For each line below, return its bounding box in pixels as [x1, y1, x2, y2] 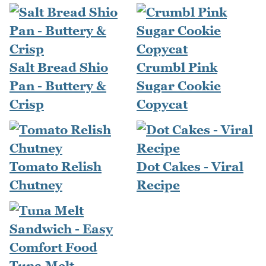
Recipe [137, 178, 180, 193]
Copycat [137, 97, 188, 112]
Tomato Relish [9, 159, 102, 175]
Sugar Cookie [137, 78, 221, 94]
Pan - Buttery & [9, 78, 106, 94]
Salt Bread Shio [9, 60, 108, 75]
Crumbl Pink [137, 60, 217, 75]
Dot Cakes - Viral [137, 159, 243, 175]
